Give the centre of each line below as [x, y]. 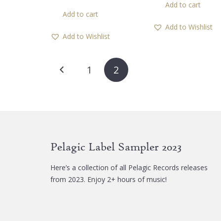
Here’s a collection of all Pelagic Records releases [129, 167]
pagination [87, 91]
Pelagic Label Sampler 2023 [116, 147]
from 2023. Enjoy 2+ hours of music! [109, 179]
